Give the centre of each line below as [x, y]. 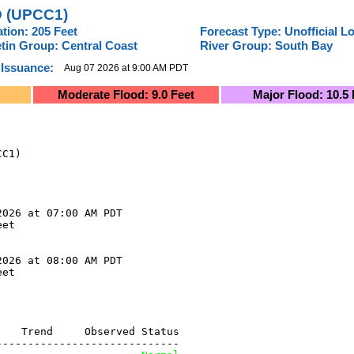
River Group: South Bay [266, 46]
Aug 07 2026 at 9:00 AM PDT [126, 68]
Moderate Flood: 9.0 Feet [126, 95]
